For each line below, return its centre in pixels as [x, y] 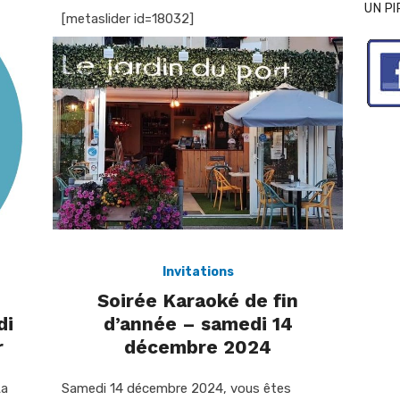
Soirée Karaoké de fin [198, 300]
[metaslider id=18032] [128, 19]
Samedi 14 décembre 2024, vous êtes [176, 388]
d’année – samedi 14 [198, 323]
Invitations [198, 271]
